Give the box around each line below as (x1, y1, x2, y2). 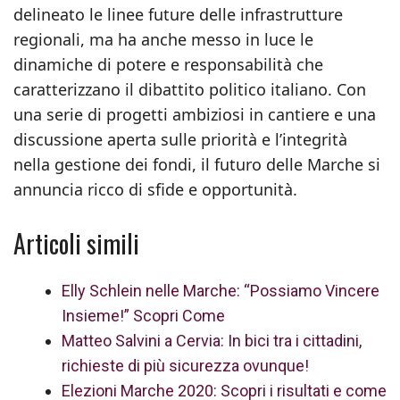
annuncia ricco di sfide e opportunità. (13, 179, 297, 200)
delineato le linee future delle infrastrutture (13, 4, 343, 25)
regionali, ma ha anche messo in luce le (13, 29, 313, 50)
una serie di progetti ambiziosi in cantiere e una (13, 104, 376, 125)
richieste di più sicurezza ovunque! (62, 356, 309, 375)
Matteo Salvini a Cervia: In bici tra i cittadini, (62, 331, 362, 350)
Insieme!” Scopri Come (62, 306, 225, 325)
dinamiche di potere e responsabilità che (13, 54, 323, 75)
